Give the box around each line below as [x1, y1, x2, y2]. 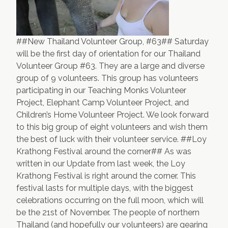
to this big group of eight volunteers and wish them [16, 122, 208, 132]
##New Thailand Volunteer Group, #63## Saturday [16, 37, 209, 46]
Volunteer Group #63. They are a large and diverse [16, 61, 205, 71]
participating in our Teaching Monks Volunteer [16, 85, 186, 95]
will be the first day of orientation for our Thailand [16, 49, 201, 59]
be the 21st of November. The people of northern [16, 208, 199, 217]
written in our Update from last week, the [16, 159, 170, 168]
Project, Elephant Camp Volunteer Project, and [16, 98, 189, 107]
